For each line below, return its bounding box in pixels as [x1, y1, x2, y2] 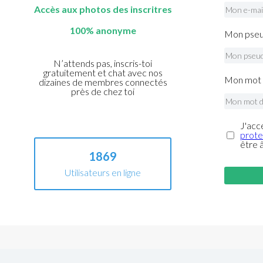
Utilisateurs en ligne [65, 167, 141, 178]
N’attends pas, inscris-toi [53, 58, 153, 69]
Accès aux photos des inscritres [33, 4, 172, 15]
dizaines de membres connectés [38, 76, 167, 87]
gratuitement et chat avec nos [43, 67, 163, 78]
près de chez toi [71, 86, 135, 97]
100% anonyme [69, 25, 136, 36]
